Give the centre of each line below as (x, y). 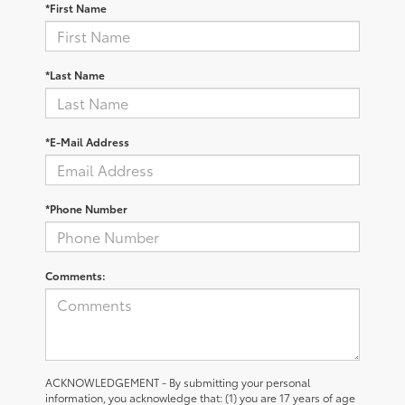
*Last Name (75, 74)
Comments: (75, 275)
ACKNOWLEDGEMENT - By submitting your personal (178, 381)
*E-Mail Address (87, 141)
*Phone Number (86, 208)
